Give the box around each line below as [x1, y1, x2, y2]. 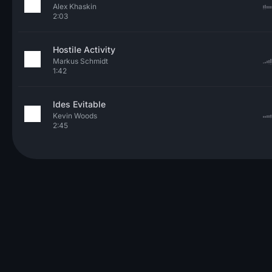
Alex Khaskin [53, 2, 97, 11]
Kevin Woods [53, 111, 97, 120]
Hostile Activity [53, 44, 115, 55]
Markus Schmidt [53, 56, 108, 66]
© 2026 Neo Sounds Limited [15, 260, 122, 270]
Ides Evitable [53, 99, 106, 109]
